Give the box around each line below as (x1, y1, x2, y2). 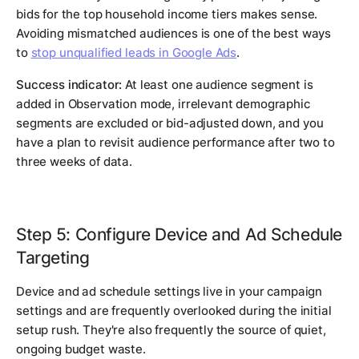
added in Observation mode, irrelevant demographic (16, 96, 310, 112)
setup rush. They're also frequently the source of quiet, (16, 322, 326, 338)
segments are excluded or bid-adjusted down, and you (16, 115, 324, 131)
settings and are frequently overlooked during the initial (16, 303, 332, 319)
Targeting (16, 247, 90, 268)
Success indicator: (16, 77, 123, 93)
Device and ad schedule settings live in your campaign (16, 284, 323, 300)
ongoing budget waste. (16, 341, 146, 357)
